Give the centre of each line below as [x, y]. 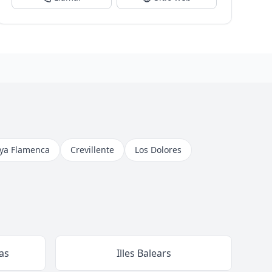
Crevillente [92, 150]
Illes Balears [144, 253]
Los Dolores [158, 150]
